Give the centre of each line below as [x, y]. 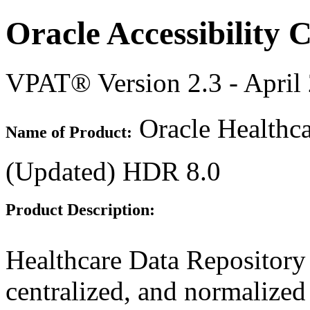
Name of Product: [69, 132]
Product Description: [80, 209]
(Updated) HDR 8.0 [113, 171]
